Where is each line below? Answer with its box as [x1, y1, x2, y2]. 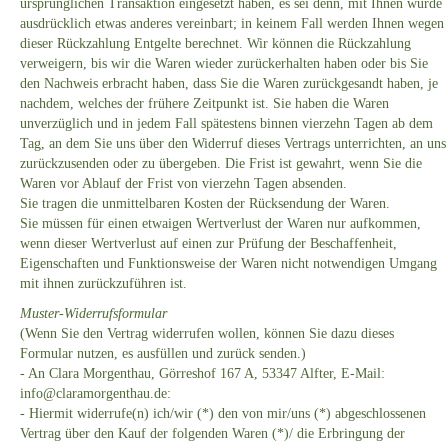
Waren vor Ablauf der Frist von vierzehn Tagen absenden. [20, 176, 347, 192]
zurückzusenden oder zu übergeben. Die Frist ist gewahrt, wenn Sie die [20, 156, 422, 172]
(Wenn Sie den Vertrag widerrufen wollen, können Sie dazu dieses [20, 326, 394, 342]
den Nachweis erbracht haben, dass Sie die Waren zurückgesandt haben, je [20, 76, 438, 92]
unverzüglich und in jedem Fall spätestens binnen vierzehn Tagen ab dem [20, 116, 433, 132]
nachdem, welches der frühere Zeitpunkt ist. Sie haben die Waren [20, 96, 389, 112]
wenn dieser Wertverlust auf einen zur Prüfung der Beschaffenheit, [20, 236, 397, 252]
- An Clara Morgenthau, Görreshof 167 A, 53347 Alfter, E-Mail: [20, 366, 385, 382]
